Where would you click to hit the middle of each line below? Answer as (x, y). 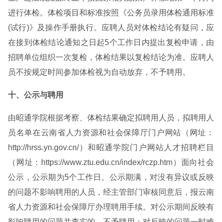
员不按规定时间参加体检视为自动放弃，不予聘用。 (99, 72)
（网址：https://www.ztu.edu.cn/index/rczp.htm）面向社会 (111, 162)
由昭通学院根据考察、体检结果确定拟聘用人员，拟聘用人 (111, 118)
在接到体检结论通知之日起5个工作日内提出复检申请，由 (111, 42)
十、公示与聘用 (36, 95)
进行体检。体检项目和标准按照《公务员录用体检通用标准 (111, 13)
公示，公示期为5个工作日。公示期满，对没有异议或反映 (111, 177)
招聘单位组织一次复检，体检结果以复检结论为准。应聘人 (111, 57)
